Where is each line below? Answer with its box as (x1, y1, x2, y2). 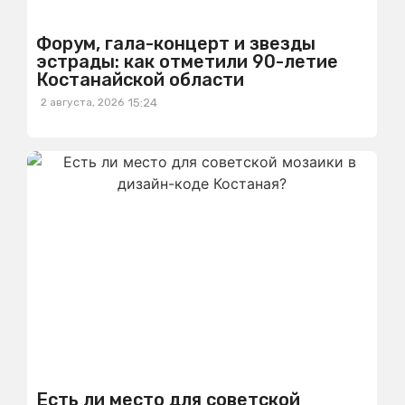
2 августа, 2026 (41, 96, 124, 108)
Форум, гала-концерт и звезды (36, 33, 316, 54)
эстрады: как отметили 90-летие (36, 51, 338, 72)
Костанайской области (36, 69, 244, 90)
